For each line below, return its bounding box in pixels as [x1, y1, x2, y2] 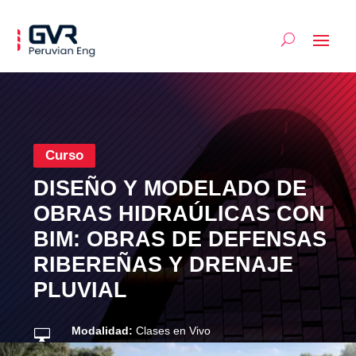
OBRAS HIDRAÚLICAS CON [33, 201, 326, 226]
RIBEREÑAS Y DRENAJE [33, 252, 294, 277]
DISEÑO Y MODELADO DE [33, 176, 308, 200]
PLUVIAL [33, 277, 128, 302]
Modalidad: [71, 323, 136, 337]
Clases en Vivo [135, 323, 211, 337]
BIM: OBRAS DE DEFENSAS [33, 226, 327, 251]
